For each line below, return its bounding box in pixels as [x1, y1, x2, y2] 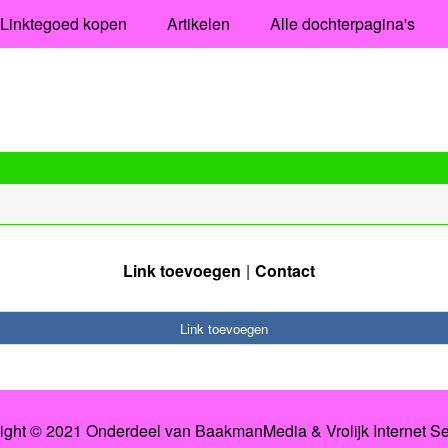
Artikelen [166, 12, 230, 35]
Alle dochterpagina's [269, 12, 415, 35]
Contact [255, 258, 315, 282]
